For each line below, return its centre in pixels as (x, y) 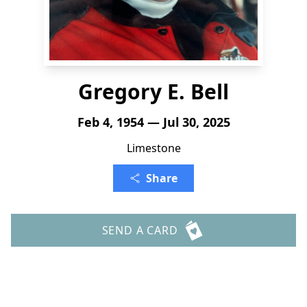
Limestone (153, 148)
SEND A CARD (140, 230)
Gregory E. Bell (153, 91)
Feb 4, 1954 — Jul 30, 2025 (153, 122)
